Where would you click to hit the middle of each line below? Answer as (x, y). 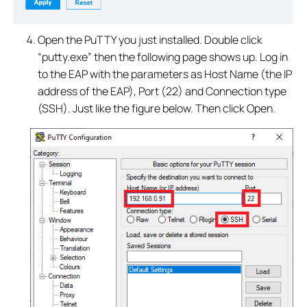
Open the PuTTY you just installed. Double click (150, 40)
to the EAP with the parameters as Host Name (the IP (165, 74)
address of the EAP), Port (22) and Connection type (162, 91)
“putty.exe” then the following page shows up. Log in (163, 57)
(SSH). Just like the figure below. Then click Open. (157, 109)
